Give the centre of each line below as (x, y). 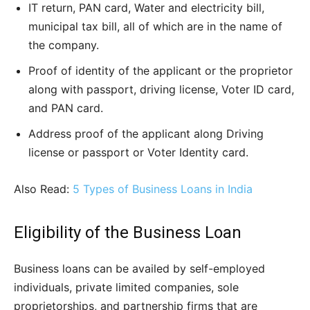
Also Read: (43, 189)
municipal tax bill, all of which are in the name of (155, 27)
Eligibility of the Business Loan (128, 233)
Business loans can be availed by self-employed (139, 269)
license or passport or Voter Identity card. (138, 153)
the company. (64, 45)
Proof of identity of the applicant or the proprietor (161, 71)
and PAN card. (66, 108)
